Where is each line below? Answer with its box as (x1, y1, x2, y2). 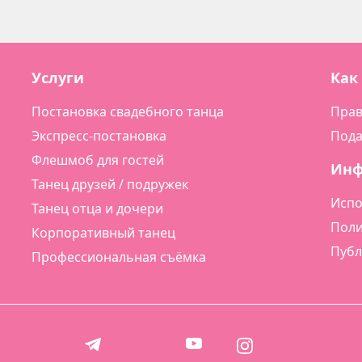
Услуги (32, 68, 84, 87)
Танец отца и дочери (32, 200, 163, 217)
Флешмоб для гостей (32, 151, 164, 169)
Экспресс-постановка (32, 127, 166, 145)
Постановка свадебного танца (32, 103, 224, 120)
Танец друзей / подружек (32, 175, 188, 193)
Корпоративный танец (32, 224, 175, 242)
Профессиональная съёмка (32, 248, 206, 266)
